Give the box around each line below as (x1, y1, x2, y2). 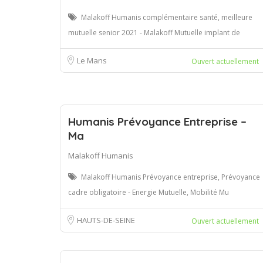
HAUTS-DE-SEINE (77, 214, 135, 225)
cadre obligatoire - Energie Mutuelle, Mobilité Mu (68, 187, 229, 197)
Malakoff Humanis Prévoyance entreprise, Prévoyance (81, 171, 260, 182)
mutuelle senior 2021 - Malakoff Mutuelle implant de (68, 27, 240, 38)
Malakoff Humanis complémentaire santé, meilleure (81, 12, 252, 22)
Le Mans (77, 55, 107, 66)
